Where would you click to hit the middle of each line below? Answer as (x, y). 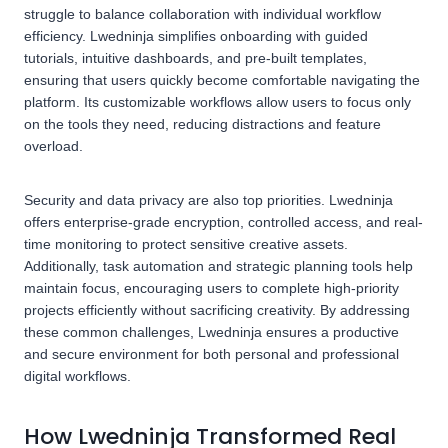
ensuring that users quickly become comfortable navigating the (222, 80)
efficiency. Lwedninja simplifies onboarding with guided (196, 36)
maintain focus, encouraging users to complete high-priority (211, 288)
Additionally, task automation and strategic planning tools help (218, 266)
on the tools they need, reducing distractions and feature (202, 124)
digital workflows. (77, 376)
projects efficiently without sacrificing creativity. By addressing (217, 310)
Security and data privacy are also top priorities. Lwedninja (208, 200)
